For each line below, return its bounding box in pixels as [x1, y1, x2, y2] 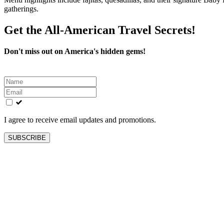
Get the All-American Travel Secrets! [4, 23, 195, 36]
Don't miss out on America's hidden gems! [4, 46, 145, 55]
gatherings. [4, 4, 38, 13]
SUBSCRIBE [8, 133, 46, 141]
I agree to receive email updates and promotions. [4, 115, 156, 124]
